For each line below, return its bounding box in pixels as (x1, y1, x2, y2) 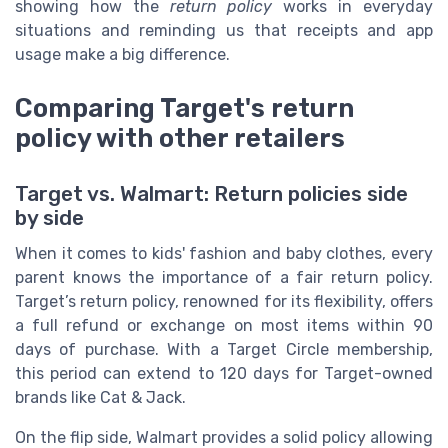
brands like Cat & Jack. (15, 388, 186, 408)
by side (15, 206, 84, 231)
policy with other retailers (15, 123, 345, 154)
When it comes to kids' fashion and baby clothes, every (15, 244, 433, 264)
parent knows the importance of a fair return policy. (15, 268, 433, 288)
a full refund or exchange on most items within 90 (15, 316, 433, 336)
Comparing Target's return (15, 93, 354, 124)
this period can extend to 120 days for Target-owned (15, 364, 433, 384)
